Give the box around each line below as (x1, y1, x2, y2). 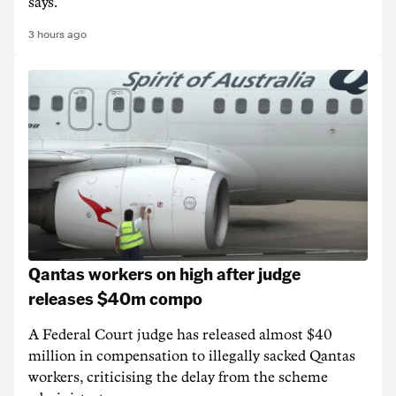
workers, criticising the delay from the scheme (28, 370, 328, 385)
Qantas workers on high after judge (28, 262, 301, 285)
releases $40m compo (28, 286, 202, 309)
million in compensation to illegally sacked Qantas (28, 349, 355, 363)
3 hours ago (28, 28, 87, 41)
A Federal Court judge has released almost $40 (28, 328, 332, 342)
